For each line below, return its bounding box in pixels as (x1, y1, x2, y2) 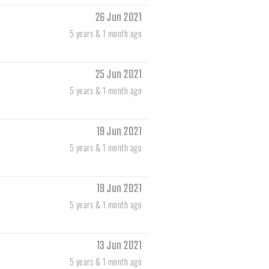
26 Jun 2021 (95, 8, 142, 28)
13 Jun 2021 (96, 237, 142, 256)
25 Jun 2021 (95, 65, 142, 85)
